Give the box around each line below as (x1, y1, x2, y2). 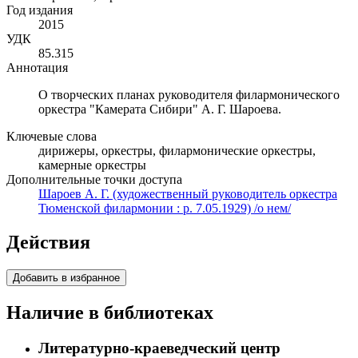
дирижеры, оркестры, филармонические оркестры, (38, 144, 316, 158)
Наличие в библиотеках (6, 302, 213, 324)
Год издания (6, 3, 73, 18)
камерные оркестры (38, 158, 146, 173)
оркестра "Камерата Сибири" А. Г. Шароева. (38, 102, 281, 117)
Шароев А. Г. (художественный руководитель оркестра (38, 187, 337, 201)
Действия (6, 232, 90, 253)
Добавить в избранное (13, 272, 120, 284)
